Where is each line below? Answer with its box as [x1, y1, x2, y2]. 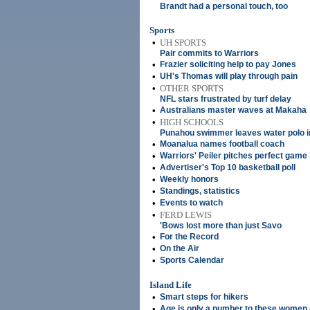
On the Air [160, 244, 199, 253]
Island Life [149, 280, 192, 290]
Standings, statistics [160, 186, 240, 196]
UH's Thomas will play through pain [160, 71, 298, 81]
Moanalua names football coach [160, 139, 284, 149]
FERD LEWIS [160, 210, 212, 220]
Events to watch [160, 198, 223, 208]
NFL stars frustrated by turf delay [160, 94, 291, 104]
